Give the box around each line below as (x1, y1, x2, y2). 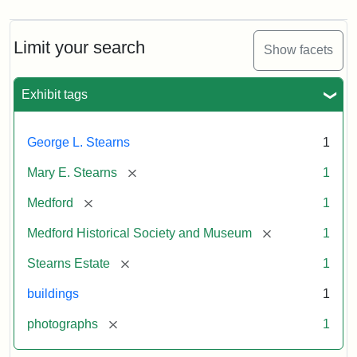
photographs (27, 316, 98, 331)
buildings (27, 286, 79, 300)
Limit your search (14, 37, 145, 57)
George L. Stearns (27, 135, 130, 149)
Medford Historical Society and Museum (27, 226, 252, 240)
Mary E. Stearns (27, 165, 117, 179)
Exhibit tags (22, 87, 88, 101)
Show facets (264, 43, 333, 57)
